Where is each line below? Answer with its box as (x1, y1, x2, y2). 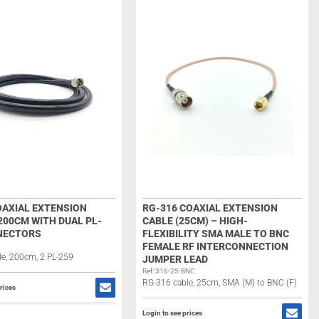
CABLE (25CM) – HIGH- (142, 215, 248, 226)
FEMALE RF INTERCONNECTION (142, 241, 288, 252)
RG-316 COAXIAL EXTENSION (142, 202, 278, 214)
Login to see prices (142, 309, 202, 317)
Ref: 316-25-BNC (142, 267, 195, 275)
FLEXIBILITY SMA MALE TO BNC (142, 228, 289, 239)
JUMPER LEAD (142, 253, 208, 265)
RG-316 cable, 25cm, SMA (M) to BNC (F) (142, 278, 297, 288)
